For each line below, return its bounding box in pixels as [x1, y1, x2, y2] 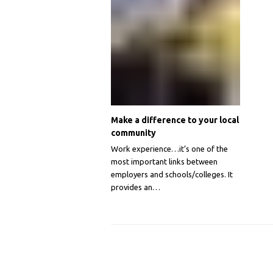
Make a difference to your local [111, 115, 239, 126]
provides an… [111, 183, 160, 192]
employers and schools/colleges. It [111, 170, 233, 179]
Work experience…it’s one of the [111, 144, 228, 154]
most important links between [111, 157, 218, 166]
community [111, 128, 156, 138]
